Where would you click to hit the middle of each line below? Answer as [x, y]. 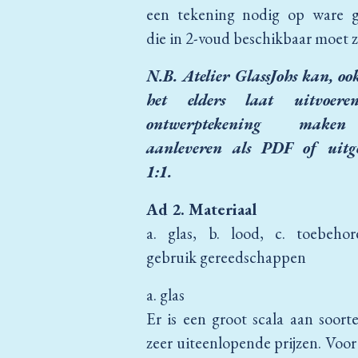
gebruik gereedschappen [226, 257]
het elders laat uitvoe [241, 100]
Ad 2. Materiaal [201, 209]
